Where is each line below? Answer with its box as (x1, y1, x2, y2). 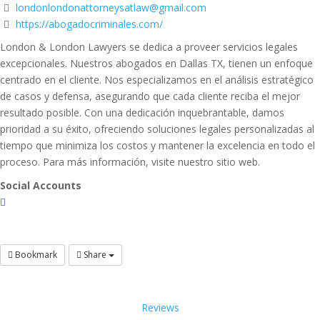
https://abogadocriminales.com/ (16, 16, 163, 31)
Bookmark (13, 249, 57, 261)
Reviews (141, 301, 179, 315)
